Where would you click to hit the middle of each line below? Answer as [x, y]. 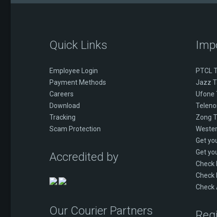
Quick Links [78, 45]
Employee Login [74, 71]
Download [65, 106]
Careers [62, 94]
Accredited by [84, 157]
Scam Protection [75, 129]
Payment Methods [78, 82]
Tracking [62, 117]
